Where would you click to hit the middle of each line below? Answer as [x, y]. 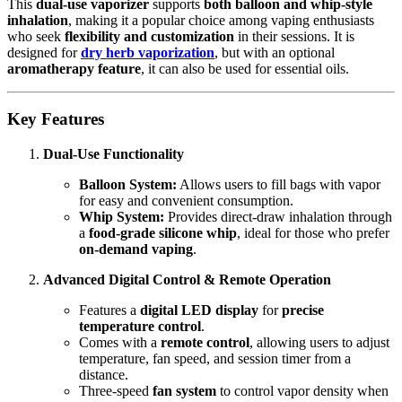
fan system [184, 391]
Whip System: [122, 217]
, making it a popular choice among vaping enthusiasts [221, 20]
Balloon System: [128, 184]
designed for [44, 52]
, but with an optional [275, 52]
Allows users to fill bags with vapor [279, 184]
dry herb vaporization [148, 52]
